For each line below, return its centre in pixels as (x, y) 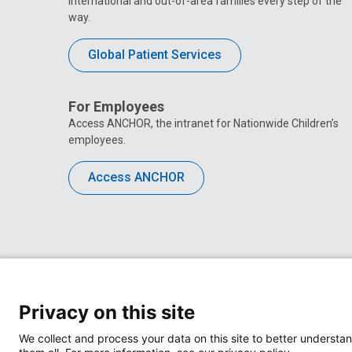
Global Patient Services (155, 55)
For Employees (116, 106)
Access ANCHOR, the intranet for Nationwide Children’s (203, 123)
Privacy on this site (107, 312)
